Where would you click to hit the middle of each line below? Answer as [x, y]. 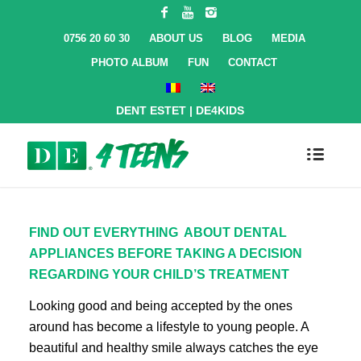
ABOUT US [176, 38]
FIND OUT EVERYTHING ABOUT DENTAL [158, 232]
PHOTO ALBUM [130, 62]
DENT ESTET [151, 110]
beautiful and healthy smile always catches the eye [173, 348]
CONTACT [253, 62]
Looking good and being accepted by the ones [160, 306]
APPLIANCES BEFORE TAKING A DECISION [165, 253]
